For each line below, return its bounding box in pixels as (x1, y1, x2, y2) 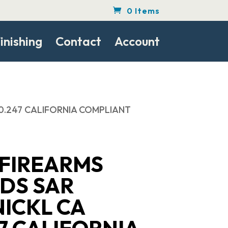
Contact (55, 34, 101, 49)
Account (114, 34, 160, 49)
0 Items (126, 6, 160, 16)
